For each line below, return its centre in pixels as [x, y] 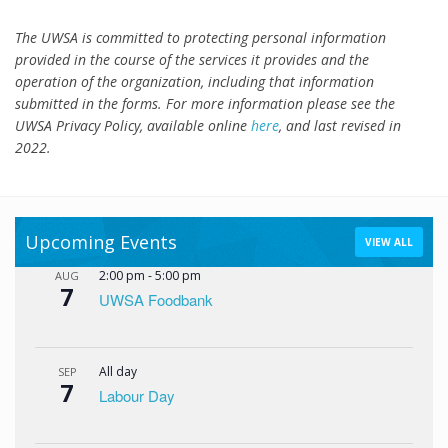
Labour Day [137, 395]
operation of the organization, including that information [194, 81]
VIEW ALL [389, 242]
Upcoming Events [101, 242]
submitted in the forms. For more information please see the [205, 103]
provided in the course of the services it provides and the [192, 59]
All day [118, 371]
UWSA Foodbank [156, 299]
